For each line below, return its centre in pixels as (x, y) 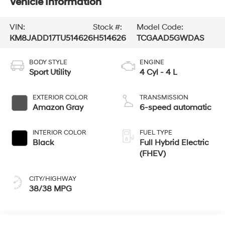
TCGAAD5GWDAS (170, 38)
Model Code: (160, 27)
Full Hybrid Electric (174, 142)
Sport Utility (50, 72)
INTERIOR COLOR (59, 132)
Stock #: (107, 27)
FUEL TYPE (156, 132)
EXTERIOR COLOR (60, 97)
